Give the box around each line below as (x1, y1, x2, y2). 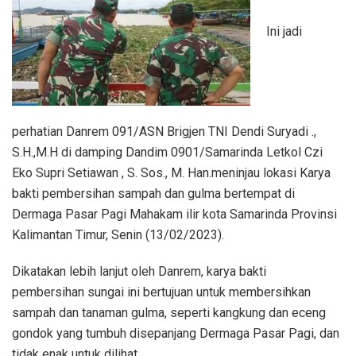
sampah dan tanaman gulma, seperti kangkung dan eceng (12, 305, 326, 321)
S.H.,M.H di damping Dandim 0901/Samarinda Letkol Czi (12, 145, 323, 161)
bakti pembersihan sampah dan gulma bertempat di (12, 186, 295, 202)
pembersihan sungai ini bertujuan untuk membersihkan (12, 284, 311, 300)
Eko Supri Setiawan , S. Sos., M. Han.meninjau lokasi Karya (12, 165, 331, 181)
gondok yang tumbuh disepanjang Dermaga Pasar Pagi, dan (12, 326, 339, 342)
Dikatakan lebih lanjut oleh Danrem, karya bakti (12, 264, 266, 280)
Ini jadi (266, 24, 302, 40)
